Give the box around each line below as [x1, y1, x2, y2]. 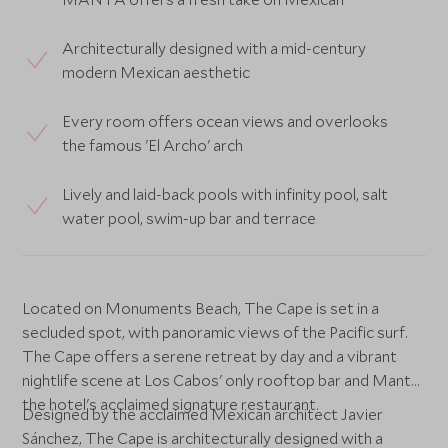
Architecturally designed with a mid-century [62, 38, 367, 58]
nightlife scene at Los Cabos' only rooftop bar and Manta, [22, 370, 423, 390]
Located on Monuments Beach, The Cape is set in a [22, 298, 380, 318]
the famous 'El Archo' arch [62, 135, 244, 155]
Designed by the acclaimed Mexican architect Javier [22, 404, 384, 424]
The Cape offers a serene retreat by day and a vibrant [22, 346, 398, 366]
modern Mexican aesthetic [62, 62, 251, 82]
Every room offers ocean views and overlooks [62, 111, 389, 131]
